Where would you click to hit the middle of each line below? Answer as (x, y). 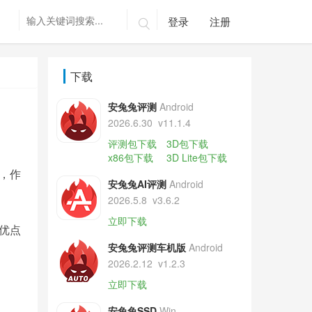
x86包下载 (130, 157)
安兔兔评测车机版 (147, 247)
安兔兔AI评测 (137, 184)
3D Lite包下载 (196, 157)
